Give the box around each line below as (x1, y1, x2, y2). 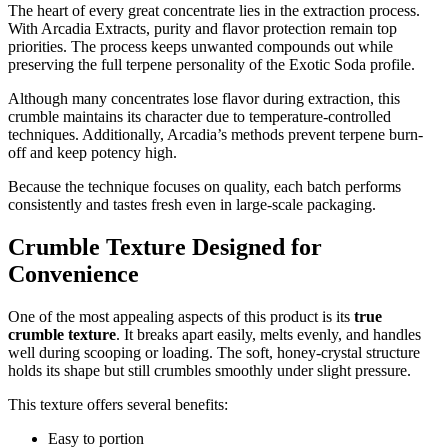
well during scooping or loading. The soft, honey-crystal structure (8, 343, 420, 361)
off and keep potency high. (8, 143, 177, 161)
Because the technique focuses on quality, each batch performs (8, 177, 401, 195)
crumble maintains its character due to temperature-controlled (8, 107, 391, 125)
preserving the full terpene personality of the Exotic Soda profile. (8, 55, 415, 73)
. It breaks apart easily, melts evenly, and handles (116, 325, 421, 343)
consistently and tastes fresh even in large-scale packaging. (8, 195, 376, 213)
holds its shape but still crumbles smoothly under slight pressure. (8, 361, 411, 379)
